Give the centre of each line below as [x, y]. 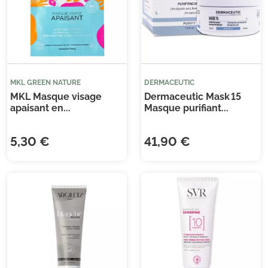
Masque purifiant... [186, 108]
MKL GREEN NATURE [45, 83]
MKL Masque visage [56, 97]
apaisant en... [40, 108]
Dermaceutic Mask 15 [193, 97]
